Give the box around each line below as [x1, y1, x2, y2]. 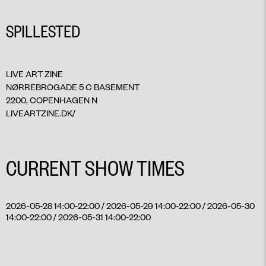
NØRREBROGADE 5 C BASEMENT [6, 81, 140, 93]
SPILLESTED [6, 20, 80, 42]
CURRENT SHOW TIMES [6, 153, 185, 182]
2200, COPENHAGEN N [6, 94, 97, 106]
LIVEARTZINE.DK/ [6, 107, 75, 119]
